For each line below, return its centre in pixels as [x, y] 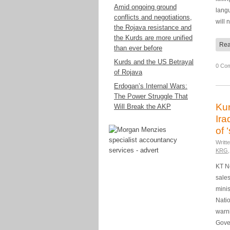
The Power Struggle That [151, 96]
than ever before [138, 48]
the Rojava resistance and [153, 27]
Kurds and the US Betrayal [154, 62]
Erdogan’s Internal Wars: [151, 86]
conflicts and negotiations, [153, 17]
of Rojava [128, 72]
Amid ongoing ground [145, 7]
